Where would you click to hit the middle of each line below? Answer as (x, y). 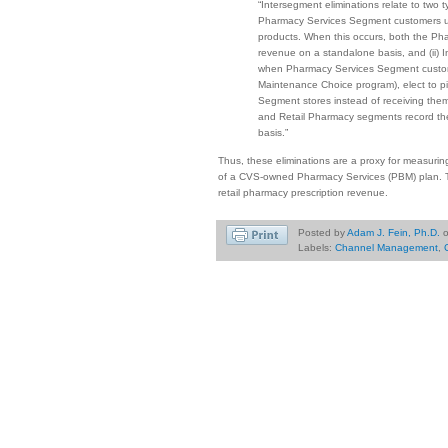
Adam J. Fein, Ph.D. (393, 232)
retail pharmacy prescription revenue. (303, 192)
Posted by (322, 232)
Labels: (316, 247)
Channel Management (386, 247)
